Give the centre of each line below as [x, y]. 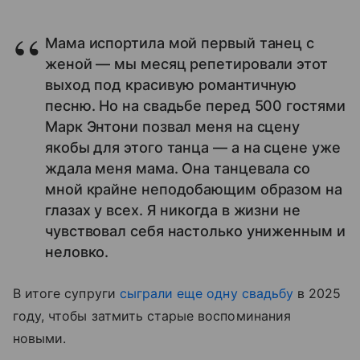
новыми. [42, 339]
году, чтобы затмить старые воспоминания [152, 316]
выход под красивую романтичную [171, 85]
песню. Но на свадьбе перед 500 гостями [195, 106]
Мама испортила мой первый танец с [180, 43]
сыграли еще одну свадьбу [206, 294]
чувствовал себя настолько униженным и [195, 231]
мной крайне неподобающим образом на [194, 190]
